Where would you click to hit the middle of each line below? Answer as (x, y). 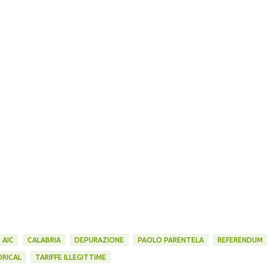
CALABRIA (44, 240)
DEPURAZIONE (99, 240)
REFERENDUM (240, 240)
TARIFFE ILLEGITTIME (70, 257)
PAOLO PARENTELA (170, 240)
